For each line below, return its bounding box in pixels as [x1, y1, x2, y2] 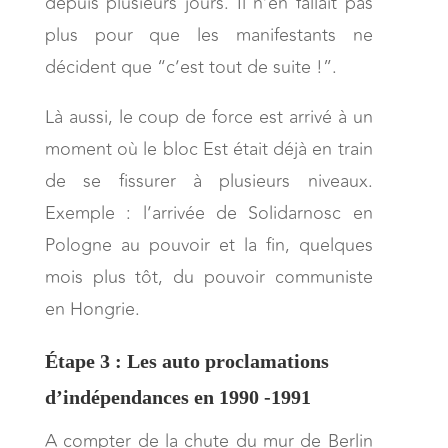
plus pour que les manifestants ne [44, 20, 373, 49]
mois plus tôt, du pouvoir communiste [44, 262, 373, 291]
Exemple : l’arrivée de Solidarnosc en [44, 198, 373, 227]
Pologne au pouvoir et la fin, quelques [44, 230, 373, 259]
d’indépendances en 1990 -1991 [44, 385, 311, 408]
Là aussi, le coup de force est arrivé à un [44, 102, 373, 131]
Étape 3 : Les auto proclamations [44, 349, 329, 372]
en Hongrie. [44, 294, 140, 323]
